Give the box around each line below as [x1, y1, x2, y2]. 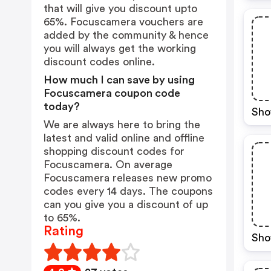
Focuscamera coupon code [44, 88, 180, 99]
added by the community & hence [44, 30, 209, 41]
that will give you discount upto [44, 3, 197, 14]
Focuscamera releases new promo [44, 172, 212, 183]
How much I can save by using [44, 74, 195, 85]
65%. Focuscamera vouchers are [44, 16, 203, 27]
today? [44, 101, 80, 112]
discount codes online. [44, 56, 155, 67]
